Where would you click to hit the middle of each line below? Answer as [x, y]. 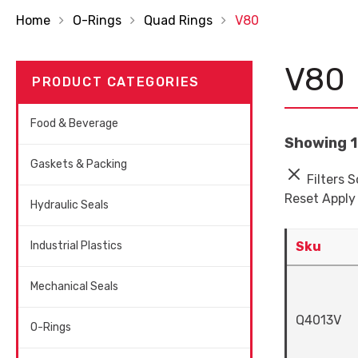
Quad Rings [178, 20]
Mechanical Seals [74, 286]
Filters [327, 179]
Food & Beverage [74, 123]
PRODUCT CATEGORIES [116, 82]
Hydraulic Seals [70, 205]
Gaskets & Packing [79, 164]
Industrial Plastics [76, 246]
